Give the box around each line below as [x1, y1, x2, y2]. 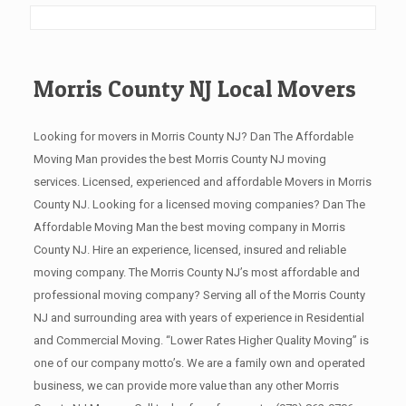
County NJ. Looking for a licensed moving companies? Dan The [33, 198, 365, 211]
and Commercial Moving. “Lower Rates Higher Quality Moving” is [33, 333, 369, 347]
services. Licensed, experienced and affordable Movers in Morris [33, 175, 372, 188]
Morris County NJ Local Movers [33, 75, 356, 102]
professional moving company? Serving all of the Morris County [33, 288, 365, 302]
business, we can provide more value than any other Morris [33, 379, 339, 392]
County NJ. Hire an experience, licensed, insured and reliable [33, 243, 346, 256]
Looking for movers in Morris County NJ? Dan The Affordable [33, 130, 353, 143]
